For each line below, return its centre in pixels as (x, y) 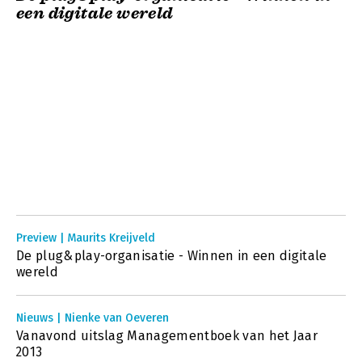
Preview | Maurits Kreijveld (86, 238)
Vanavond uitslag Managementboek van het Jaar (167, 336)
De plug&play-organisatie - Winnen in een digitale (172, 256)
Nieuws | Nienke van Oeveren (93, 318)
